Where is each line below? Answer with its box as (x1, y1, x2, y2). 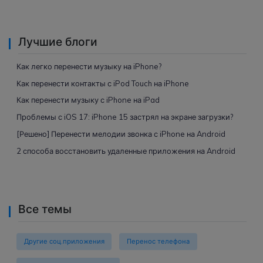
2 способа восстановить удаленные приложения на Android (16, 146, 235, 156)
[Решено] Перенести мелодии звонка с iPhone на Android (16, 129, 225, 139)
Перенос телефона (126, 237, 190, 246)
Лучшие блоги (18, 34, 97, 49)
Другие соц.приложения (23, 237, 104, 246)
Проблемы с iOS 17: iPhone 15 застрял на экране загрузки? (16, 112, 233, 122)
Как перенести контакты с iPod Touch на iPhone (16, 78, 189, 88)
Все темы (18, 202, 72, 217)
